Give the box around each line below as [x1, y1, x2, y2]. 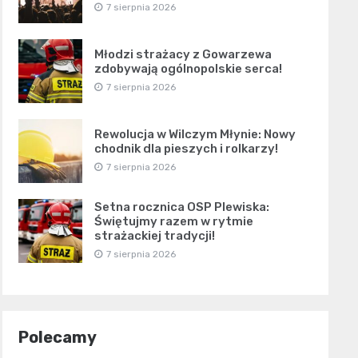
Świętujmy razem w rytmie [93, 214, 253, 229]
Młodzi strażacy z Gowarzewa [93, 47, 272, 62]
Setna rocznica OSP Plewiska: [93, 200, 269, 215]
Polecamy [18, 328, 97, 348]
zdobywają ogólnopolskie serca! [93, 62, 282, 77]
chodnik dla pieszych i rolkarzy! [93, 141, 278, 157]
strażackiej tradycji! [93, 229, 215, 244]
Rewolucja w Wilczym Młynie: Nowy [93, 127, 296, 142]
